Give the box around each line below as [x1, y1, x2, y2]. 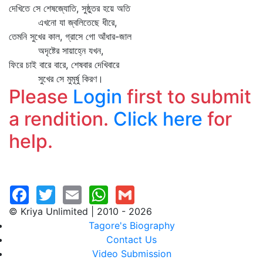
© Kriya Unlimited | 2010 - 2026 [9, 205, 152, 217]
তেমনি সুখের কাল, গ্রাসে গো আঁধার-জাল [9, 31, 131, 42]
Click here [113, 107, 203, 130]
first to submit [122, 85, 251, 108]
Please [9, 85, 73, 108]
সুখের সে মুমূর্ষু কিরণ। [9, 73, 103, 85]
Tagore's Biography [88, 220, 175, 231]
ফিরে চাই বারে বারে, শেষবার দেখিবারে [9, 59, 119, 70]
